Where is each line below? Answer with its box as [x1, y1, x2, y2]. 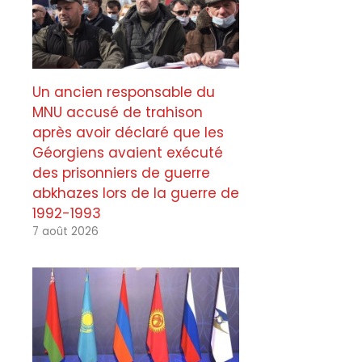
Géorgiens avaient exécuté [32, 143, 223, 163]
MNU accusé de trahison [32, 103, 203, 123]
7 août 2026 [32, 224, 99, 240]
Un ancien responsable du [32, 82, 215, 103]
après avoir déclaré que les [32, 123, 224, 143]
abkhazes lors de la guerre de [32, 183, 239, 204]
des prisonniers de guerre [32, 163, 210, 183]
